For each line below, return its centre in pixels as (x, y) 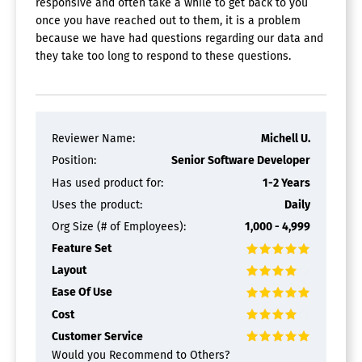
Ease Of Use (82, 293)
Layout (69, 271)
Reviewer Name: (93, 139)
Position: (74, 161)
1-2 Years (286, 183)
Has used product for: (107, 183)
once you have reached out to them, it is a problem (168, 21)
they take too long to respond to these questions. (163, 57)
